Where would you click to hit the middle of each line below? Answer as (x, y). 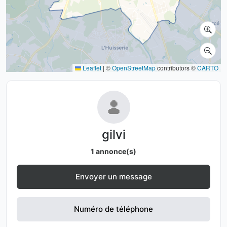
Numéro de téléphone (113, 209)
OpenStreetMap (134, 68)
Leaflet (91, 68)
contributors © (176, 68)
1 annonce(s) (113, 151)
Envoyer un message (113, 177)
